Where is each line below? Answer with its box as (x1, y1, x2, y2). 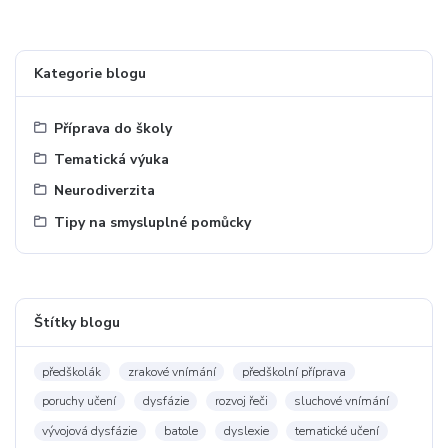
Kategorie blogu (33, 63, 146, 83)
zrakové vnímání (127, 363, 216, 380)
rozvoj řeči (214, 393, 268, 410)
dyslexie (223, 422, 269, 439)
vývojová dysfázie (42, 422, 138, 439)
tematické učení (295, 422, 379, 439)
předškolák (42, 363, 102, 380)
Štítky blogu (33, 313, 120, 333)
